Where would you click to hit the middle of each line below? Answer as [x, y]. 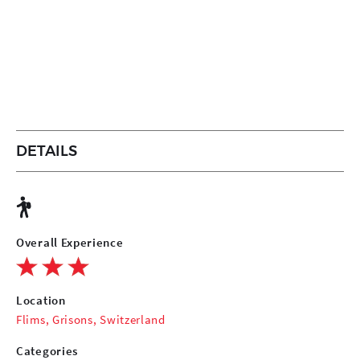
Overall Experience [70, 242]
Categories [47, 350]
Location [41, 300]
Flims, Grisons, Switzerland [91, 319]
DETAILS [47, 151]
